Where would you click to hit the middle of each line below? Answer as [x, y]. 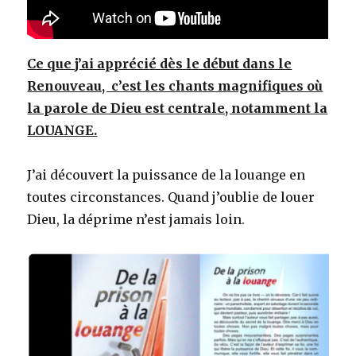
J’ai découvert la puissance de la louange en [166, 174]
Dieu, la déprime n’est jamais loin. [139, 219]
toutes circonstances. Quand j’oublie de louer [171, 197]
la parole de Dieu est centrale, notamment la [178, 108]
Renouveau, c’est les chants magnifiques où [175, 85]
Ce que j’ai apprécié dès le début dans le [160, 63]
